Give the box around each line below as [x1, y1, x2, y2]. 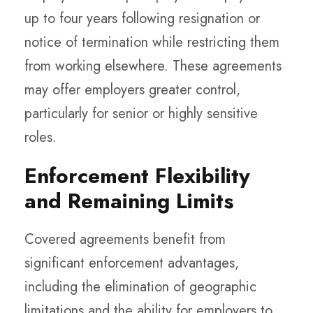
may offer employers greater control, [24, 80, 240, 100]
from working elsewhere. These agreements [24, 56, 282, 76]
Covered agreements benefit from [24, 229, 226, 249]
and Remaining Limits [24, 186, 233, 216]
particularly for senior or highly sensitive [24, 103, 258, 124]
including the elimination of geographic [24, 277, 256, 297]
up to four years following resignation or [24, 8, 260, 29]
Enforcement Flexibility [24, 161, 250, 191]
